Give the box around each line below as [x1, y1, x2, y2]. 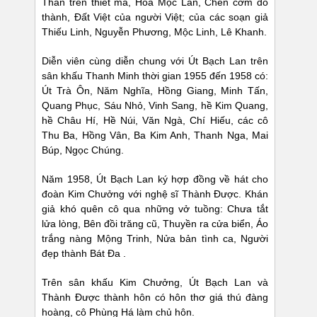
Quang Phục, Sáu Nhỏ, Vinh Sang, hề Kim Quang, [42, 100, 268, 112]
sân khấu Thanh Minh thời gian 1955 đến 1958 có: [42, 70, 268, 82]
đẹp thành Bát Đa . [42, 248, 126, 260]
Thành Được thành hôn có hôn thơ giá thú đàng [42, 292, 268, 304]
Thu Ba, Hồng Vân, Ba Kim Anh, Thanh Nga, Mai [42, 129, 268, 142]
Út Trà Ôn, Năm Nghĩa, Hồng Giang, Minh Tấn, [42, 85, 268, 97]
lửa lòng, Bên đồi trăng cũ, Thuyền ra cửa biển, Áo [42, 218, 268, 230]
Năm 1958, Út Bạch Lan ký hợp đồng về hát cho [42, 173, 268, 185]
